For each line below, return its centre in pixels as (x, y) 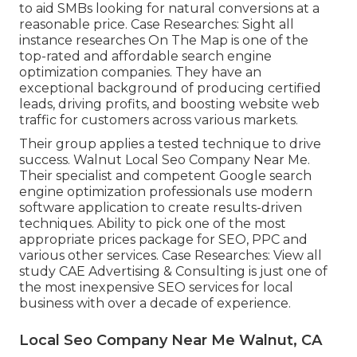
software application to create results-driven (161, 207)
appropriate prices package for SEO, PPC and (163, 239)
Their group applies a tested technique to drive (170, 143)
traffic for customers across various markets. (159, 120)
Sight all (268, 24)
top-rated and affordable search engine (145, 56)
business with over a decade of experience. (155, 303)
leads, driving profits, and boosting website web (169, 104)
